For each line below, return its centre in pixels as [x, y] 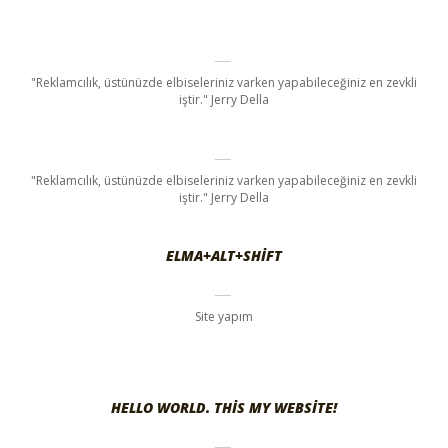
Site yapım [224, 317]
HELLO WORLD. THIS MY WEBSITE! [224, 408]
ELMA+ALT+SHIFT [224, 256]
